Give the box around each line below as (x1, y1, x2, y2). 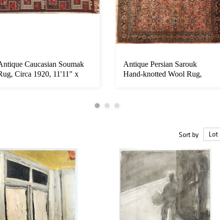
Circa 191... (123, 80, 160, 88)
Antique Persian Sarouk (123, 60, 197, 69)
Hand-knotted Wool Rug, (123, 70, 202, 79)
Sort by (179, 130, 198, 139)
